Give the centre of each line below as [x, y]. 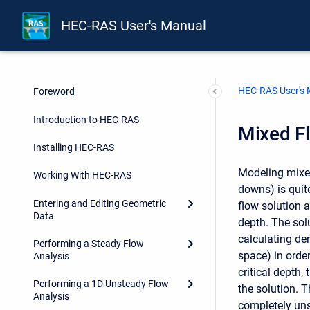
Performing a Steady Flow [89, 244]
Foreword [54, 92]
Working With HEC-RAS [82, 175]
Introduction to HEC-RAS [86, 119]
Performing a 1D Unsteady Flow [101, 284]
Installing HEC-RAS [74, 147]
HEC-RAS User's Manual [134, 26]
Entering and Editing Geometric [100, 203]
